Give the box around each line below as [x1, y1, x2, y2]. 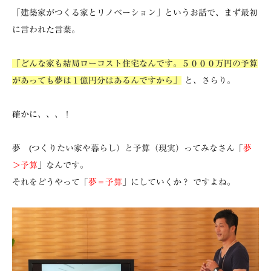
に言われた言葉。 [12, 25, 80, 34]
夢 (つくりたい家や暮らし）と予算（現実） [12, 144, 184, 152]
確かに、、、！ [12, 110, 71, 119]
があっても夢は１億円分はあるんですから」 [12, 76, 181, 85]
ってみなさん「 [184, 144, 243, 152]
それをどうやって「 [12, 178, 88, 186]
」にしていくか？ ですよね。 [122, 178, 235, 186]
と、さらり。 [184, 76, 235, 85]
